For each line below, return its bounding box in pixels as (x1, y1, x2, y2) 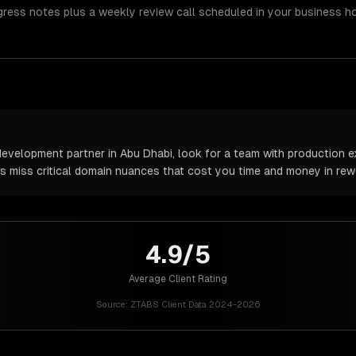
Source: (95, 300, 128, 309)
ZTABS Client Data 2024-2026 (130, 300, 261, 309)
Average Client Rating (129, 273, 227, 284)
